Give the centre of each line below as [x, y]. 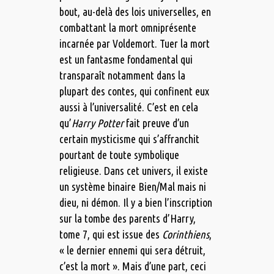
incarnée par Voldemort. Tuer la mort [134, 44]
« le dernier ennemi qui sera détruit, [132, 250]
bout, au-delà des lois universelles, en [135, 12]
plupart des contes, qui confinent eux [134, 91]
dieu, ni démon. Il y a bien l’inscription [135, 203]
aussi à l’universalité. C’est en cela [128, 107]
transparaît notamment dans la [122, 76]
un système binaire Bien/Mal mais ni [132, 187]
